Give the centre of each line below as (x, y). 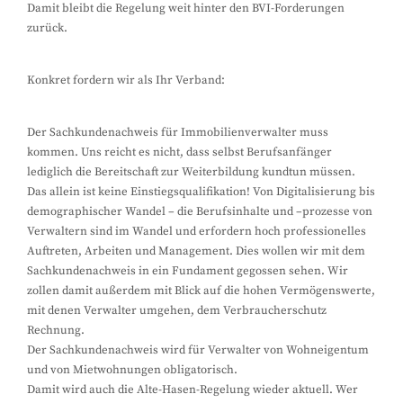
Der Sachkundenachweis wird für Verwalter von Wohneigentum (198, 350)
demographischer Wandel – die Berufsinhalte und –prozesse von (200, 211)
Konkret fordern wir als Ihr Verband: (126, 80)
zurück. (47, 28)
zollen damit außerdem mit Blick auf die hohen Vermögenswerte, (201, 291)
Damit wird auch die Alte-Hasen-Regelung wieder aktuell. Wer (193, 390)
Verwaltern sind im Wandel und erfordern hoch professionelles (197, 231)
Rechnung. (56, 330)
